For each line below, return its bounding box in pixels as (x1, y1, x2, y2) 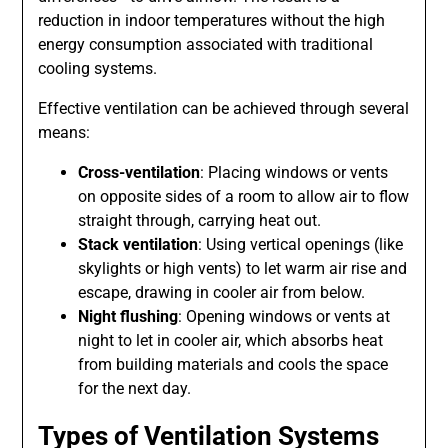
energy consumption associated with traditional (38, 35, 374, 55)
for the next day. (78, 379, 192, 399)
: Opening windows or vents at (178, 307, 391, 327)
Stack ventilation (78, 235, 199, 255)
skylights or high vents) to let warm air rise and (78, 259, 408, 279)
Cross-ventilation (78, 163, 201, 183)
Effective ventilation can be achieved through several (38, 99, 410, 119)
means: (38, 123, 91, 143)
